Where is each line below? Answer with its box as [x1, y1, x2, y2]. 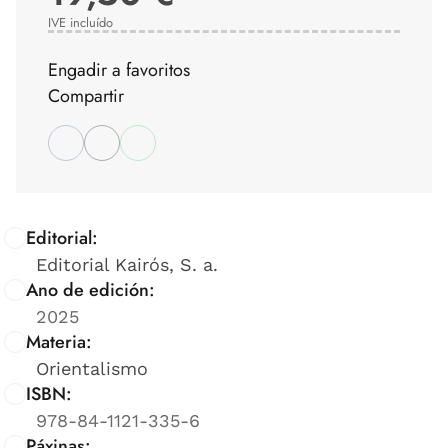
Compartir [48, 82, 124, 109]
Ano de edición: [26, 276, 155, 303]
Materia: [26, 328, 92, 355]
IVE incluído [48, 12, 113, 32]
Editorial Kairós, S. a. [36, 253, 218, 275]
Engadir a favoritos [48, 56, 190, 83]
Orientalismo [36, 357, 148, 379]
